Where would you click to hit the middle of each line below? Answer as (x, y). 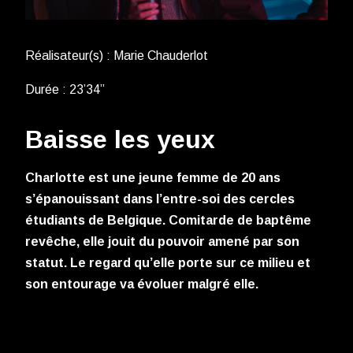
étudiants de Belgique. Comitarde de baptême (168, 221)
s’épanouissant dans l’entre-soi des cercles (160, 199)
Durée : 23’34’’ (65, 90)
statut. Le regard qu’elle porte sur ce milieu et (168, 263)
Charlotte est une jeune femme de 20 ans (153, 178)
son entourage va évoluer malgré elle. (143, 284)
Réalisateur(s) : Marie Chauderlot (117, 56)
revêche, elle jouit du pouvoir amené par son (162, 242)
